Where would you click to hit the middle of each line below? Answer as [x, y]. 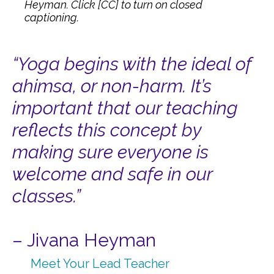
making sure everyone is [110, 152]
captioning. [52, 17]
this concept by [137, 130]
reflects [43, 130]
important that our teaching [125, 108]
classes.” [46, 196]
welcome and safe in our [112, 174]
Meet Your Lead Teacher [100, 264]
